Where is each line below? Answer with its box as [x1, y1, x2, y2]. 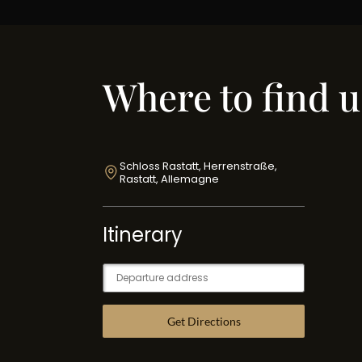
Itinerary [103, 221, 183, 248]
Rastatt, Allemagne [120, 170, 220, 187]
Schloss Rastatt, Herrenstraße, [120, 158, 278, 174]
